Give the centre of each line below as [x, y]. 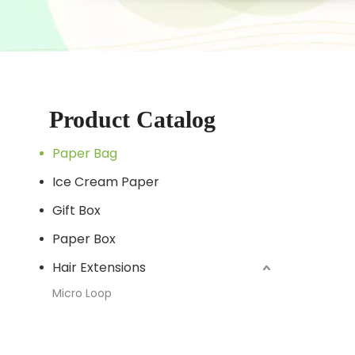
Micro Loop [82, 293]
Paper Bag [85, 153]
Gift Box [76, 210]
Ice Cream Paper [106, 182]
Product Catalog [132, 119]
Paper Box [84, 239]
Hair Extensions [99, 267]
